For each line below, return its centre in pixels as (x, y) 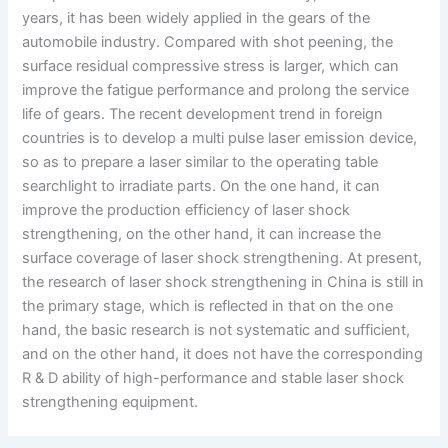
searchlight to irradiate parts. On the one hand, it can (201, 185)
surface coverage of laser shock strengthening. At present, (222, 257)
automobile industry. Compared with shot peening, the (208, 41)
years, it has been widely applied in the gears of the (196, 17)
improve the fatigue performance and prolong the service (216, 89)
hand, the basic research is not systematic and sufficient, (216, 329)
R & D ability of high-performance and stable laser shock (213, 377)
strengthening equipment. (110, 401)
